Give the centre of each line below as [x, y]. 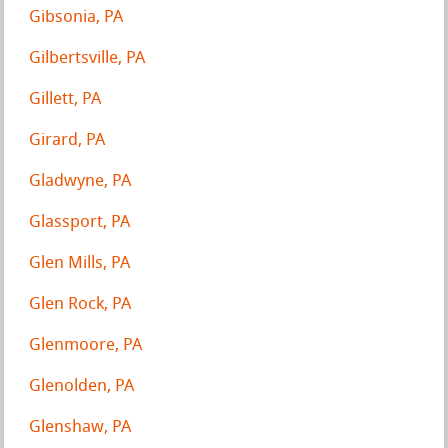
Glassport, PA [80, 222]
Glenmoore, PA [86, 345]
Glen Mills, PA [80, 263]
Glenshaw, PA [80, 427]
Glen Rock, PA [80, 304]
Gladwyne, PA [80, 181]
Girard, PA [67, 140]
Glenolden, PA [82, 386]
